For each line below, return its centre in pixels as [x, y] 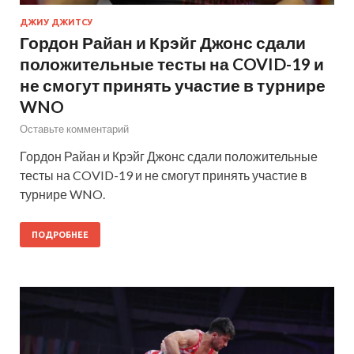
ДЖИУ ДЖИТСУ [56, 23]
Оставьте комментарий [74, 129]
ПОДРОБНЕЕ [60, 235]
